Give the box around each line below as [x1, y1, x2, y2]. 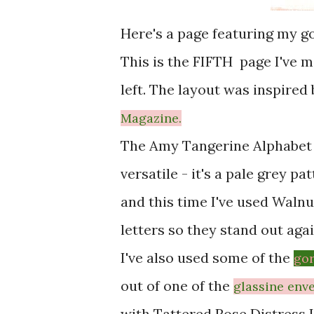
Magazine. [121, 110, 182, 126]
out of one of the [121, 277, 233, 294]
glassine [233, 278, 287, 294]
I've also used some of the [121, 249, 290, 266]
